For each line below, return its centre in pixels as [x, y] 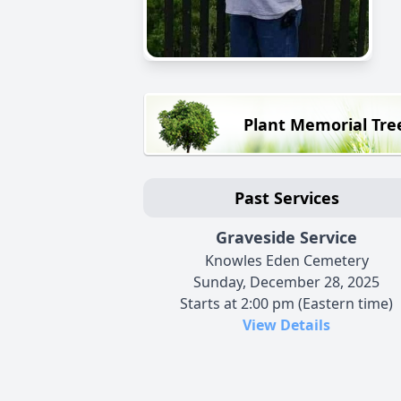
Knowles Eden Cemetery [286, 260]
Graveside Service [286, 237]
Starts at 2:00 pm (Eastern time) [286, 303]
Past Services [286, 197]
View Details [286, 324]
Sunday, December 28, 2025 [286, 282]
